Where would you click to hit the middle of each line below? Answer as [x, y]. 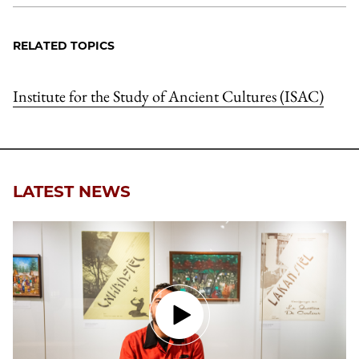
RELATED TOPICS [64, 46]
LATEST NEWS [72, 192]
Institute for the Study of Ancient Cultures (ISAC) [168, 96]
